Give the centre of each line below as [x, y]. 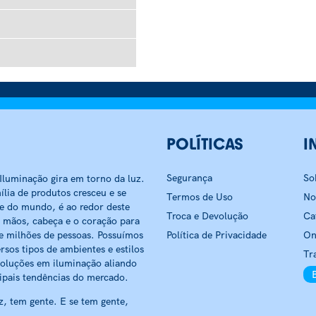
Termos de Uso [200, 197]
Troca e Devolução [207, 216]
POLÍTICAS [205, 144]
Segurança [189, 178]
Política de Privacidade [217, 235]
